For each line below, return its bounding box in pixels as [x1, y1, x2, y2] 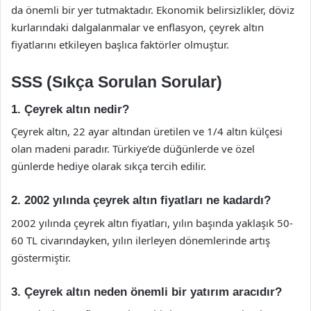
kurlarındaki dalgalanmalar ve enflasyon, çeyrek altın [11, 20, 264, 34]
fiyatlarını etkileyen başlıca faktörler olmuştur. [11, 37, 229, 51]
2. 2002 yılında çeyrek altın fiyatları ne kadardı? [11, 194, 271, 207]
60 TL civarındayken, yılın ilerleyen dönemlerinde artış [11, 233, 270, 247]
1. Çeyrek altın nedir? [11, 102, 129, 116]
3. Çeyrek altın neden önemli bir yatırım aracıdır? [11, 285, 282, 299]
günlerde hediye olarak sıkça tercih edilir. [11, 159, 206, 173]
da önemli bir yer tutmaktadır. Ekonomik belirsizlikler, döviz [11, 3, 294, 17]
